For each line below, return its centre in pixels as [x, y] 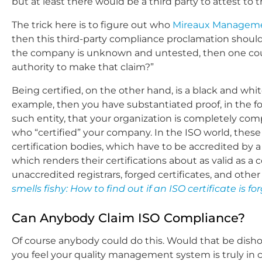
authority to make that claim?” [83, 67]
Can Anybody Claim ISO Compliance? [128, 218]
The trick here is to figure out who [92, 25]
